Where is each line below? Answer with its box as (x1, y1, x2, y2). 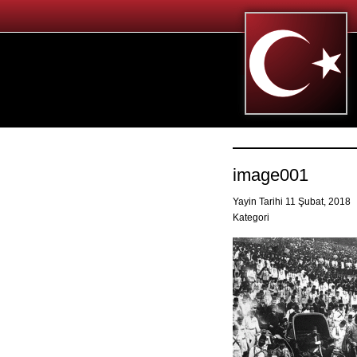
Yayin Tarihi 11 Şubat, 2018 (233, 196, 353, 207)
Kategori (233, 212, 269, 223)
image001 (233, 165, 308, 185)
